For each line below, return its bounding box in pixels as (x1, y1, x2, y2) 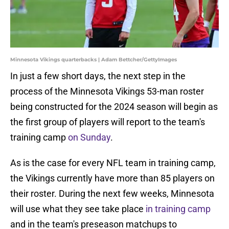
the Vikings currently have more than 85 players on (10, 173, 215, 184)
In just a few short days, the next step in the (10, 71, 186, 82)
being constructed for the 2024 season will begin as (10, 101, 218, 112)
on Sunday (68, 132, 110, 143)
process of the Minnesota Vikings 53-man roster (10, 86, 204, 97)
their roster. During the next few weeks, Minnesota (10, 188, 214, 199)
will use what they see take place (10, 203, 146, 215)
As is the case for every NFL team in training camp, (10, 157, 216, 169)
